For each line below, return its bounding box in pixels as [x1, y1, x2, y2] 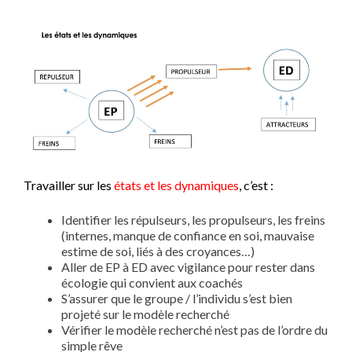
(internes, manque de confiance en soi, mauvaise [61, 228, 314, 244]
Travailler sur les [24, 178, 112, 193]
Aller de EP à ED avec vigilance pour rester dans [61, 259, 315, 275]
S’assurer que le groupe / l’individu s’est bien [61, 291, 292, 306]
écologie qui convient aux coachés [61, 275, 243, 291]
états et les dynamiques [112, 178, 239, 193]
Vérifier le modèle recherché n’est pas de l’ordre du [61, 322, 328, 338]
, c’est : [239, 178, 273, 193]
